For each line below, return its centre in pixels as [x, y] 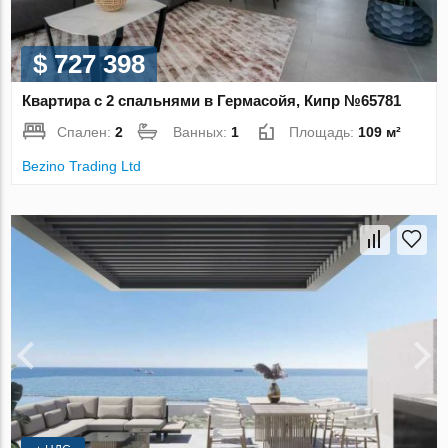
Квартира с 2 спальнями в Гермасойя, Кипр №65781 [212, 100]
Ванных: [202, 131]
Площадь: [324, 131]
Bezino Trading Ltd [82, 165]
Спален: [86, 131]
